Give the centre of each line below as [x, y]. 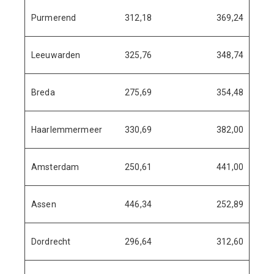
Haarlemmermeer [67, 130]
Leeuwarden [56, 55]
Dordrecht [51, 242]
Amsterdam [55, 167]
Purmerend [54, 18]
